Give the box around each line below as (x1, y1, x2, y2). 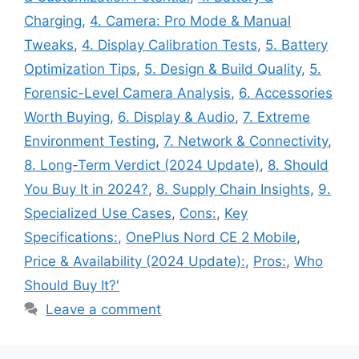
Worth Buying (24, 109, 110, 126)
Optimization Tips (24, 61, 136, 78)
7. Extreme (243, 109, 310, 126)
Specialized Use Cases (24, 205, 171, 222)
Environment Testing (24, 133, 155, 150)
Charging (24, 13, 82, 30)
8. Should (268, 157, 329, 174)
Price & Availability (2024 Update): (24, 253, 245, 270)
